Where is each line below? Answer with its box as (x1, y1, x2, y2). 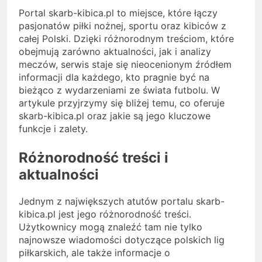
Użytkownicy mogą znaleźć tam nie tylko (19, 221, 202, 233)
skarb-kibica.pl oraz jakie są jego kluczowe (19, 110, 211, 122)
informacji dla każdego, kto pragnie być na (19, 71, 209, 84)
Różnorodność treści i (19, 149, 168, 167)
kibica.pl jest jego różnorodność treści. (19, 208, 191, 220)
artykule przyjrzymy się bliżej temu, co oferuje (19, 97, 225, 109)
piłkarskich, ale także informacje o (19, 247, 170, 259)
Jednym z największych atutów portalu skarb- (19, 195, 225, 208)
